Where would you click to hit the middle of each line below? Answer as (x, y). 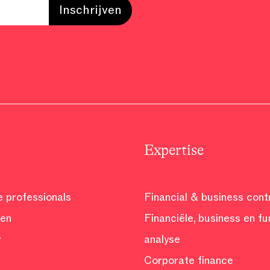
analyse (162, 239)
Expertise (174, 150)
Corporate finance (189, 260)
